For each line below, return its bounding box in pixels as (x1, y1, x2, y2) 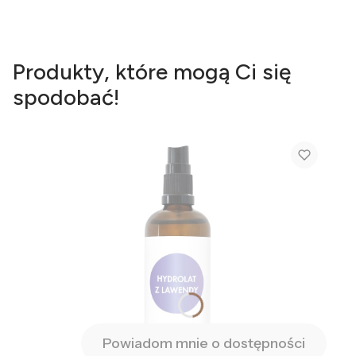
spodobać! (13, 83, 119, 111)
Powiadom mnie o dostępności (103, 334, 305, 352)
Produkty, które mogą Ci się (13, 58, 291, 86)
